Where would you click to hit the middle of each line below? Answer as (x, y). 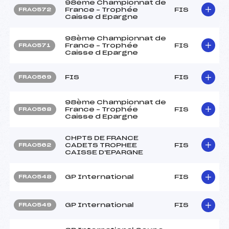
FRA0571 (35, 45)
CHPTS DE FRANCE (102, 138)
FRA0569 (35, 77)
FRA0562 (35, 145)
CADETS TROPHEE (101, 145)
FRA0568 (35, 109)
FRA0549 (35, 205)
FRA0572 (35, 9)
